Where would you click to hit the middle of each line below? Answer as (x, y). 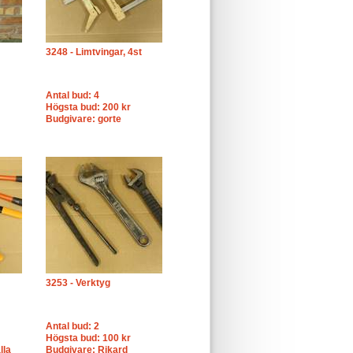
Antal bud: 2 (72, 326)
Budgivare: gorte (84, 119)
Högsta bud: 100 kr (88, 338)
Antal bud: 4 (72, 95)
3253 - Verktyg (78, 283)
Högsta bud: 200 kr (88, 107)
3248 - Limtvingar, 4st (94, 52)
